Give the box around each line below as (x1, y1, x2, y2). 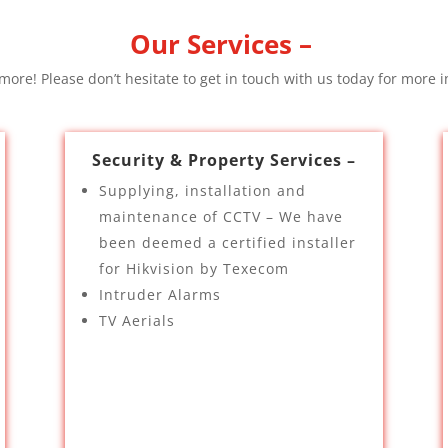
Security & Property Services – (91, 149, 356, 171)
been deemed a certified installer (98, 233, 356, 252)
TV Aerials (98, 311, 175, 330)
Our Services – (129, 26, 319, 62)
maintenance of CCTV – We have (98, 207, 343, 226)
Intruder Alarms (98, 285, 221, 304)
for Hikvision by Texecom (98, 259, 289, 278)
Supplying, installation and (98, 181, 306, 200)
